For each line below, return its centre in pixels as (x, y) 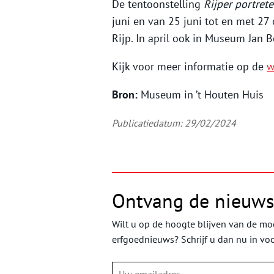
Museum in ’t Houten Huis (202, 95)
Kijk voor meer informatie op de (189, 67)
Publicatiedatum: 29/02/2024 (174, 123)
